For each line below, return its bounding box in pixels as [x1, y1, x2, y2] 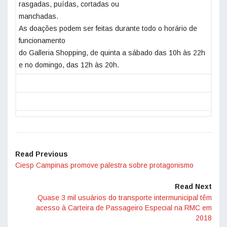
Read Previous [15, 150, 68, 159]
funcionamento [19, 36, 65, 45]
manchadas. [19, 12, 60, 21]
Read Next [175, 182, 212, 191]
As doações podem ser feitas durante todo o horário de [19, 24, 197, 33]
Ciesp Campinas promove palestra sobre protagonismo [15, 161, 194, 170]
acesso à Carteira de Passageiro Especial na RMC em [36, 204, 212, 212]
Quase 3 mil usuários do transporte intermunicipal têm [37, 194, 212, 202]
